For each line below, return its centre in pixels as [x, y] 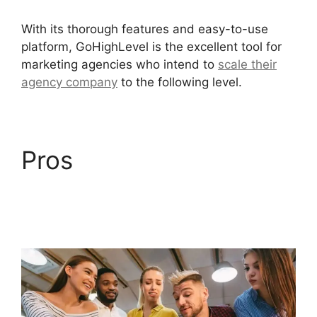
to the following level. [180, 82]
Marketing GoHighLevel [156, 189]
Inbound [127, 160]
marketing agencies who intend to [120, 64]
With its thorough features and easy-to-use [145, 29]
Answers [71, 219]
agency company [69, 82]
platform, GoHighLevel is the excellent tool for [151, 46]
